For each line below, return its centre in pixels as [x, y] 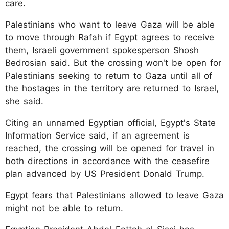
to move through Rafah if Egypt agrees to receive [110, 37]
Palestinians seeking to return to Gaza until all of [109, 75]
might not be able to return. [64, 208]
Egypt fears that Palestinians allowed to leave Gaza [114, 195]
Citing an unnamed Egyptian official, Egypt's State [110, 122]
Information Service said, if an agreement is [97, 135]
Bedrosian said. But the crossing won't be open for [113, 63]
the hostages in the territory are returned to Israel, [112, 88]
